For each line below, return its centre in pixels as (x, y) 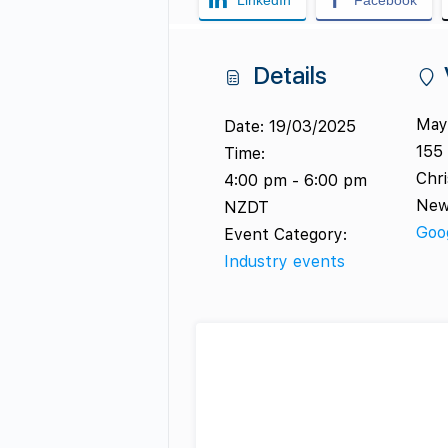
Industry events (284, 262)
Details (286, 76)
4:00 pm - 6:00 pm (295, 181)
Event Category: (285, 235)
